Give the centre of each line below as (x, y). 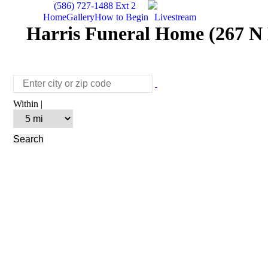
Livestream (175, 17)
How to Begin (121, 17)
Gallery (80, 17)
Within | (28, 104)
